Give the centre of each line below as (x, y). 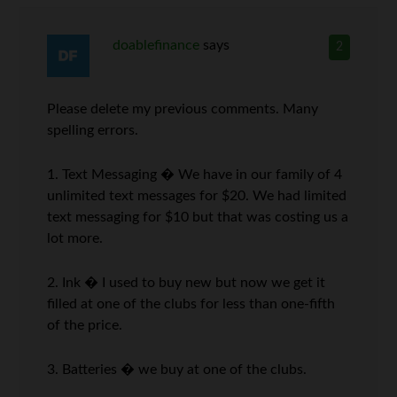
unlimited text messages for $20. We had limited (197, 195)
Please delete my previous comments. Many (183, 109)
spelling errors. (93, 130)
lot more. (75, 238)
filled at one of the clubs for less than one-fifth (191, 304)
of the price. (85, 325)
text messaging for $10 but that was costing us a (198, 217)
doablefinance (156, 45)
